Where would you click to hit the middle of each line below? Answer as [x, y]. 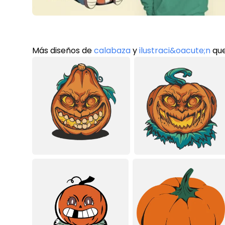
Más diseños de [63, 50]
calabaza [112, 50]
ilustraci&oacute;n [175, 50]
